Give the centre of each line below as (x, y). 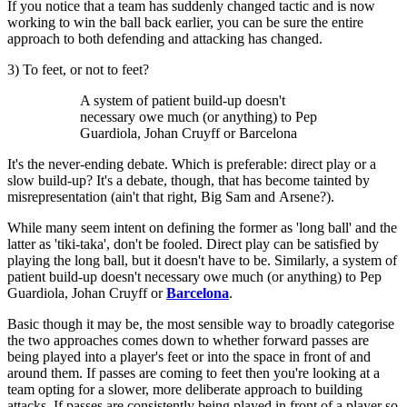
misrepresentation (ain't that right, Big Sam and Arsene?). (171, 197)
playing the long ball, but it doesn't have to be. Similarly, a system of (202, 261)
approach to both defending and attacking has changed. (165, 39)
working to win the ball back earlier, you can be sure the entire (185, 23)
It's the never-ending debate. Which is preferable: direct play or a (192, 164)
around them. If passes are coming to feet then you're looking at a (194, 373)
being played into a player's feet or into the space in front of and (189, 357)
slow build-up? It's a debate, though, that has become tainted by (189, 181)
